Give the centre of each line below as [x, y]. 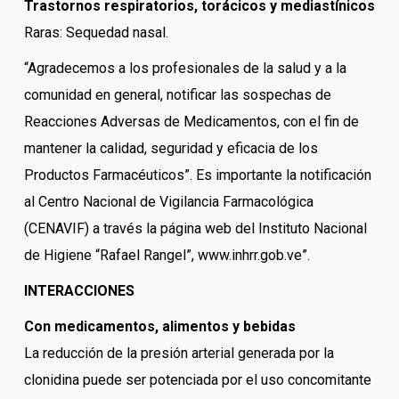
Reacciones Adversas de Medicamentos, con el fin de [191, 122]
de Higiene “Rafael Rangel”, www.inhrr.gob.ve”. [167, 256]
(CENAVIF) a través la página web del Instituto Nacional [195, 229]
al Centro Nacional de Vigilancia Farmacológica [168, 202]
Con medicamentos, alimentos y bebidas [159, 327]
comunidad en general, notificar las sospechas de [177, 95]
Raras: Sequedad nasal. [96, 33]
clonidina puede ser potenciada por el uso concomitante [197, 380]
